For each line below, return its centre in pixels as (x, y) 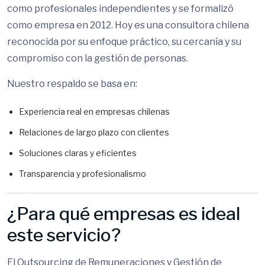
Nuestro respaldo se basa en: (72, 84)
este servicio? (64, 235)
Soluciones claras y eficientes (78, 153)
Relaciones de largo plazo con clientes (94, 132)
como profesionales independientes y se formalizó (120, 9)
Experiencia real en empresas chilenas (94, 112)
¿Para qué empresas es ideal (124, 214)
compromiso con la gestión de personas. (98, 58)
